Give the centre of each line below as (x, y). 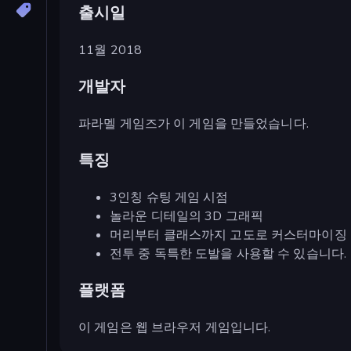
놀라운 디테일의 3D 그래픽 (186, 216)
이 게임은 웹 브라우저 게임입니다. (175, 327)
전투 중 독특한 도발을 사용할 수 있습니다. (228, 253)
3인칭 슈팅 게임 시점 (169, 197)
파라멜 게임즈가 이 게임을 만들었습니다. (194, 123)
